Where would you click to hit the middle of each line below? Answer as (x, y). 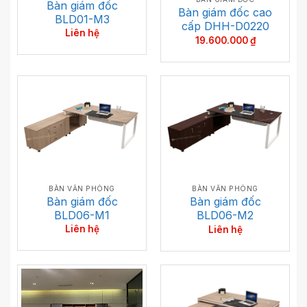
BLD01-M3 (82, 19)
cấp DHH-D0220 (225, 26)
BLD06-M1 (82, 215)
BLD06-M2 (225, 215)
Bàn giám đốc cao (225, 12)
